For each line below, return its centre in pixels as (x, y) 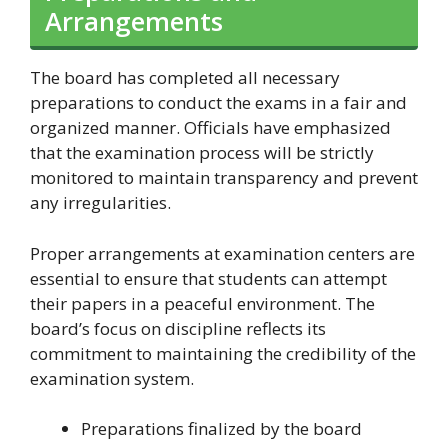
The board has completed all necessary (185, 78)
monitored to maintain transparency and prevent (224, 178)
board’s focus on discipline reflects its (178, 328)
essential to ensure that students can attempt (208, 278)
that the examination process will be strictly (202, 153)
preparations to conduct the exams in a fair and (218, 103)
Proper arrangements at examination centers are (222, 253)
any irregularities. (100, 203)
